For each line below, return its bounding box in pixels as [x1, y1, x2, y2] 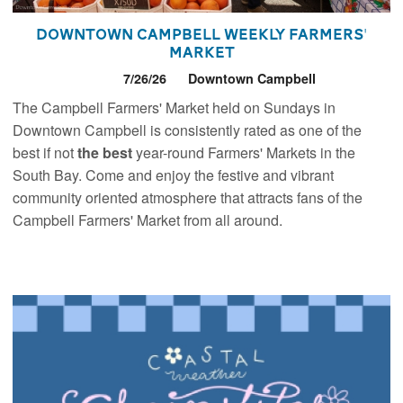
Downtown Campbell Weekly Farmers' [36, 22, 367, 48]
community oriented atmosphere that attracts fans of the [13, 187, 363, 209]
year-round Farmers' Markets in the [136, 142, 356, 164]
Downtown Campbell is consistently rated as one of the [13, 120, 363, 141]
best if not [13, 142, 78, 164]
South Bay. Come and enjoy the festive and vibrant [13, 165, 335, 186]
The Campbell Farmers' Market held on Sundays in [13, 97, 336, 119]
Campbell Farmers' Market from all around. [13, 210, 283, 231]
